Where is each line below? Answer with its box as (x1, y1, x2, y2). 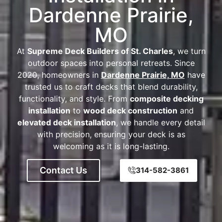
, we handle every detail (115, 117, 205, 127)
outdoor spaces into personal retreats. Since (27, 57, 195, 68)
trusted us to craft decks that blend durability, (24, 81, 198, 92)
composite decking (129, 93, 204, 104)
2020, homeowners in (17, 69, 101, 80)
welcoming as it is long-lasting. (53, 141, 169, 151)
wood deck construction (83, 105, 177, 115)
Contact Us (40, 165, 87, 176)
